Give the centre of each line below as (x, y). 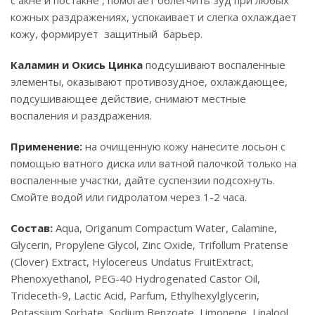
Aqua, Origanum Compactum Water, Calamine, (165, 228)
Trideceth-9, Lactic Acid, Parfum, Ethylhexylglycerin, (135, 295)
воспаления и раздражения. (83, 115)
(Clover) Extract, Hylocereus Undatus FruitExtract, (132, 262)
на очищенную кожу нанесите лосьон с (184, 146)
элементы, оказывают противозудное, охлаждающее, (149, 82)
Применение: (46, 146)
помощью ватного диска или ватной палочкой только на (154, 163)
